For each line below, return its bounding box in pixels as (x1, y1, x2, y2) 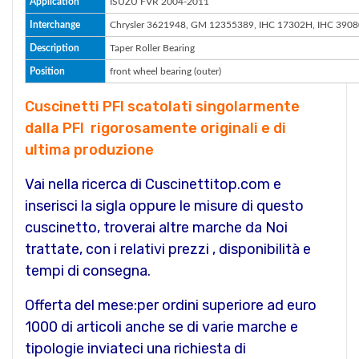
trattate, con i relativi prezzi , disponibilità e (25, 240, 311, 258)
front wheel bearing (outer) (110, 66, 221, 76)
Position (30, 66, 65, 76)
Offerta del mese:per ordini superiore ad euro (25, 296, 317, 314)
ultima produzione (25, 140, 154, 159)
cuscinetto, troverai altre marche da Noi (25, 218, 288, 236)
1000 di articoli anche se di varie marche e (25, 317, 298, 336)
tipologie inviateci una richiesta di (25, 339, 246, 357)
